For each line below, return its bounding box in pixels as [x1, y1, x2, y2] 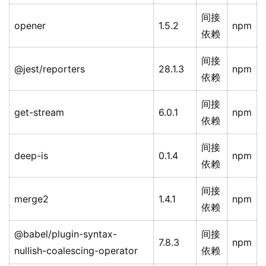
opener [14, 20, 46, 32]
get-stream [14, 106, 64, 119]
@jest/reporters [14, 63, 85, 75]
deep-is [14, 150, 48, 162]
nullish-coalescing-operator [14, 245, 138, 257]
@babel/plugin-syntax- [14, 228, 117, 240]
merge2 [14, 193, 49, 205]
